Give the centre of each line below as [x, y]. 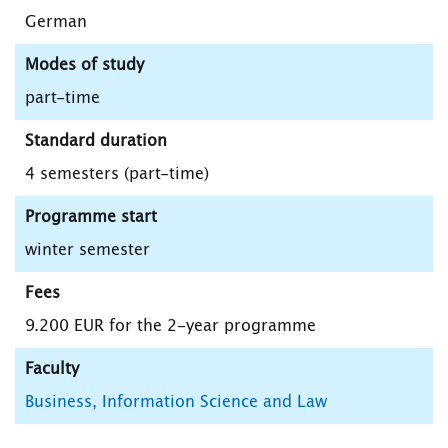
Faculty [52, 369]
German [56, 22]
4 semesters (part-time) [117, 174]
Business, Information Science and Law [176, 402]
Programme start [91, 217]
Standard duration [96, 141]
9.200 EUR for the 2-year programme [170, 326]
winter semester [87, 250]
